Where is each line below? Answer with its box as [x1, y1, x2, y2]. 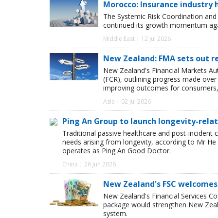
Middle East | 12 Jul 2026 [103, 35, 171, 43]
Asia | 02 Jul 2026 [103, 97, 151, 106]
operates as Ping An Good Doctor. [62, 146, 171, 156]
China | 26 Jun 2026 [62, 160, 116, 169]
